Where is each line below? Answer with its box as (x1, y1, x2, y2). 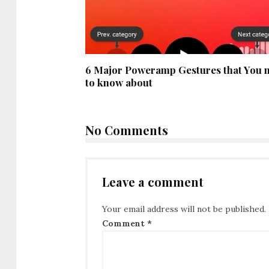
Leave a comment (102, 174, 204, 190)
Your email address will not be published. (102, 203, 266, 214)
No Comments (85, 122, 168, 139)
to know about (85, 76, 153, 89)
